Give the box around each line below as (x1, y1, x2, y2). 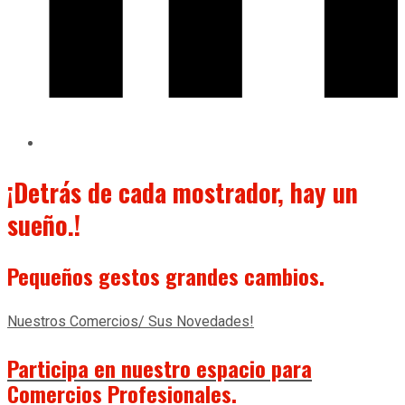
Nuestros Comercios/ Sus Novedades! (7, 313, 254, 331)
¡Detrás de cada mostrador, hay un (7, 174, 358, 212)
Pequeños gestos (7, 259, 160, 293)
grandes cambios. (160, 259, 325, 293)
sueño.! (7, 206, 80, 244)
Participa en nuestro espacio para (7, 352, 312, 385)
